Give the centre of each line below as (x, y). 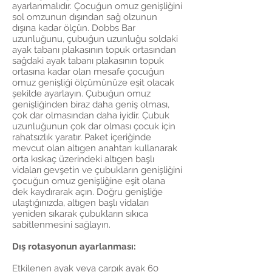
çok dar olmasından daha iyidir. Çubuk (91, 115)
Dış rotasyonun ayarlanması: (74, 246)
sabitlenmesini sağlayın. (61, 225)
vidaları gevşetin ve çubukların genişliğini (97, 170)
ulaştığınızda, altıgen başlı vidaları (80, 203)
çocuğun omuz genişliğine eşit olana (89, 181)
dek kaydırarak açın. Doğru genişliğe (87, 192)
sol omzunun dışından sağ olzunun (85, 17)
